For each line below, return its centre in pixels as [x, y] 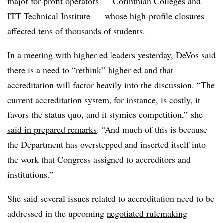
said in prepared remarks [52, 129]
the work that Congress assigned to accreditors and [99, 159]
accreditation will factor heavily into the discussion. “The [111, 85]
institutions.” [30, 174]
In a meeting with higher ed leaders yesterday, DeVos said [111, 55]
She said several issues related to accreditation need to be [111, 198]
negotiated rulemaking [147, 213]
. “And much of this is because [152, 129]
